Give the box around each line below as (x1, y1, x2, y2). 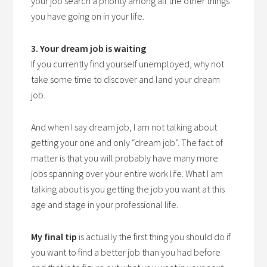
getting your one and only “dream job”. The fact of (31, 136, 223, 148)
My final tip (31, 231, 77, 243)
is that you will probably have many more (58, 152, 219, 164)
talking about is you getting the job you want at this (31, 183, 225, 195)
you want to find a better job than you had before (31, 246, 221, 258)
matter (31, 152, 58, 164)
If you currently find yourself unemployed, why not (31, 58, 225, 70)
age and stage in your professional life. (31, 198, 179, 210)
